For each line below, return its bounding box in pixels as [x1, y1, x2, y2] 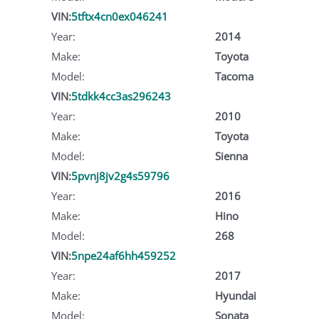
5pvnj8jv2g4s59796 [71, 168, 169, 183]
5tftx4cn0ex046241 [71, 9, 168, 23]
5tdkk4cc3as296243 [71, 88, 171, 103]
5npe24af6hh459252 [71, 248, 176, 263]
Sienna [214, 148, 248, 163]
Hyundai [214, 288, 256, 303]
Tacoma [214, 68, 253, 83]
